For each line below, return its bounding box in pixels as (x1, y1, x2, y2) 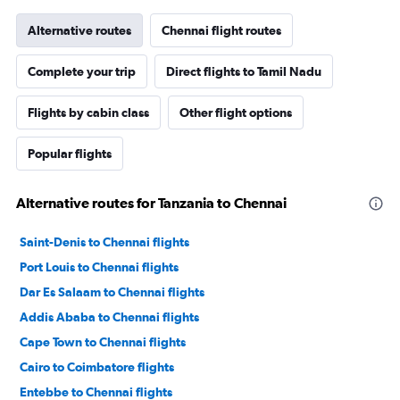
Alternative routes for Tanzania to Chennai (16, 195, 287, 212)
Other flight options (179, 105, 292, 121)
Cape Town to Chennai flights (20, 335, 186, 350)
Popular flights (28, 146, 112, 162)
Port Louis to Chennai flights (20, 260, 179, 275)
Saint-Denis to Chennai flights (20, 235, 189, 250)
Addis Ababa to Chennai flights (20, 310, 199, 325)
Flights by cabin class (28, 105, 149, 121)
